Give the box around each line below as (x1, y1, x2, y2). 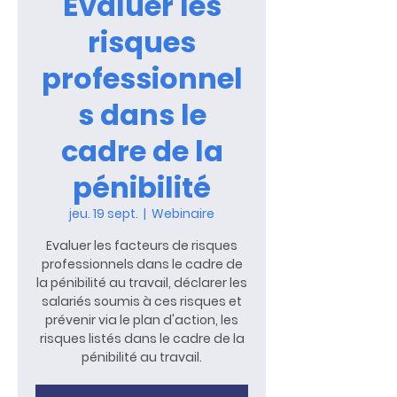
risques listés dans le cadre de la (39, 330, 245, 347)
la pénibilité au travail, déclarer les (36, 274, 247, 292)
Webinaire (152, 205, 214, 222)
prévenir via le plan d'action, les (45, 311, 238, 329)
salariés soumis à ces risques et (42, 292, 242, 310)
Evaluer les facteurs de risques (46, 237, 237, 254)
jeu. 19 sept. (69, 205, 138, 222)
